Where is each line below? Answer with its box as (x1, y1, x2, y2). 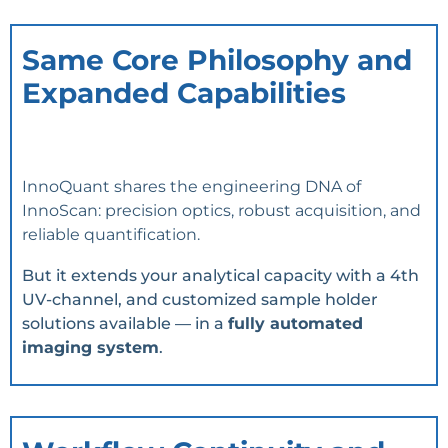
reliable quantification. (22, 225, 200, 245)
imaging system (22, 337, 159, 357)
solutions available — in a (22, 313, 228, 333)
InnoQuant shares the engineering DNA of (22, 177, 361, 197)
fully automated (228, 313, 363, 333)
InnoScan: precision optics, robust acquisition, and (22, 201, 421, 221)
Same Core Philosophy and (22, 43, 412, 78)
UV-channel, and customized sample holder (22, 289, 378, 309)
